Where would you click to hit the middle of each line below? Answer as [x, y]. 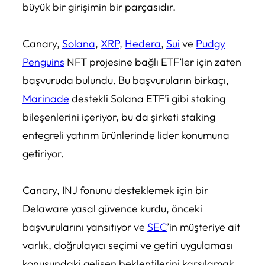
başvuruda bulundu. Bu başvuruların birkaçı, [126, 80]
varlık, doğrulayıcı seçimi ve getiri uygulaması [128, 245]
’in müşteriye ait [203, 227]
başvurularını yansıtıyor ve [85, 227]
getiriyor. [43, 154]
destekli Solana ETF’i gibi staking [147, 99]
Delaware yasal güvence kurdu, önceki [112, 209]
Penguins [43, 62]
